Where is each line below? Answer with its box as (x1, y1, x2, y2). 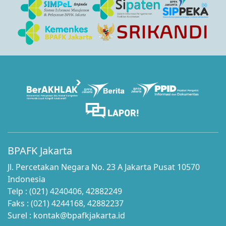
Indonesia (8, 174, 45, 185)
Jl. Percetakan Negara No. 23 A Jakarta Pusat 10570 (8, 161, 200, 173)
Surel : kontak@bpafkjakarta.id (8, 210, 125, 221)
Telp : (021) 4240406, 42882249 (8, 186, 122, 197)
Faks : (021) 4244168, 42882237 (8, 198, 124, 209)
